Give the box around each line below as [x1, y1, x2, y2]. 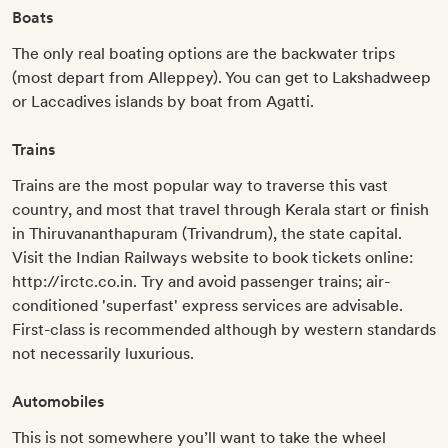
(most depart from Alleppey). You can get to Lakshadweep [12, 68, 431, 88]
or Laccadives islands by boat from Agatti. [12, 92, 314, 112]
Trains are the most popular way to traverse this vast [12, 176, 388, 196]
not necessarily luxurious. [12, 344, 194, 364]
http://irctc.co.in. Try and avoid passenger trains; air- [12, 272, 390, 292]
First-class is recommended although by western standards [12, 320, 436, 340]
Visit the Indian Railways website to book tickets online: [12, 248, 413, 268]
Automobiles [12, 392, 104, 412]
